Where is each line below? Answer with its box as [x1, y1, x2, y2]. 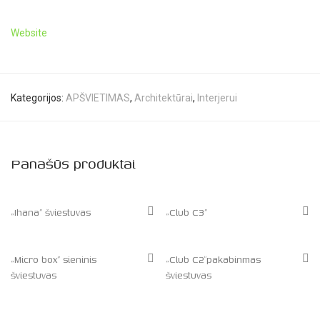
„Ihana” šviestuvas [11, 206, 91, 219]
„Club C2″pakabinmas [166, 253, 261, 266]
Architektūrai [134, 92, 193, 104]
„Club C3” [166, 206, 207, 219]
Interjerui [197, 92, 237, 104]
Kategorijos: [11, 92, 66, 104]
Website [11, 27, 47, 39]
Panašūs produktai [11, 153, 136, 174]
